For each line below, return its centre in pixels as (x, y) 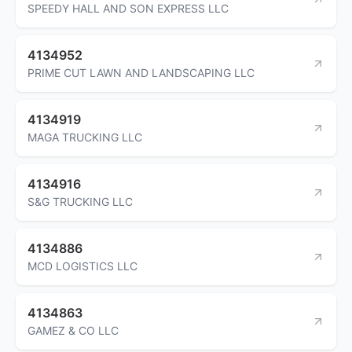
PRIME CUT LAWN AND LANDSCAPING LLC (141, 72)
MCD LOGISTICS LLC (82, 266)
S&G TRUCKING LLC (80, 201)
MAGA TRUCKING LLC (85, 137)
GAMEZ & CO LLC (73, 330)
